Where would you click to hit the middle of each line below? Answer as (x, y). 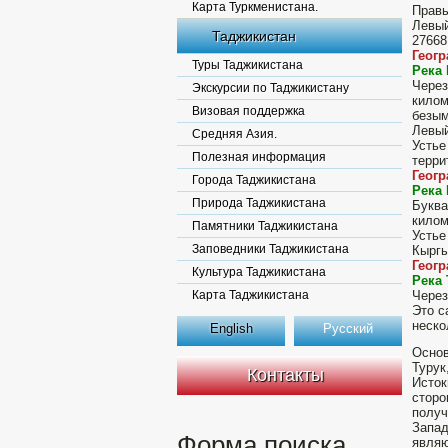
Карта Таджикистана (250, 295)
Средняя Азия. (234, 134)
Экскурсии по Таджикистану (270, 88)
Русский (348, 328)
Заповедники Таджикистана (270, 249)
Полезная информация (259, 157)
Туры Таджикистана (247, 65)
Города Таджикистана (254, 180)
